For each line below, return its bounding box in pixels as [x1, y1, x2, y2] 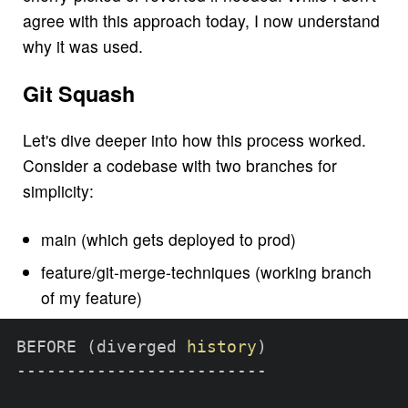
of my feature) [40, 286, 142, 310]
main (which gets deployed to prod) [40, 228, 296, 251]
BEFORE [15, 337, 87, 356]
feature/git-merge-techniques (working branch [40, 260, 372, 284]
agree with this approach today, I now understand [22, 9, 380, 33]
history [186, 337, 257, 356]
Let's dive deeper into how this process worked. [22, 128, 366, 152]
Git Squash [22, 78, 135, 109]
